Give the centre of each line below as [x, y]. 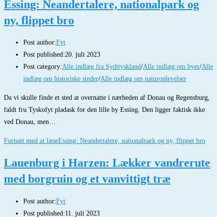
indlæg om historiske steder [61, 79]
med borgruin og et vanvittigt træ [87, 178]
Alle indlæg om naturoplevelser [143, 79]
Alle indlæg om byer [171, 67]
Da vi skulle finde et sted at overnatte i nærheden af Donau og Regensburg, [107, 98]
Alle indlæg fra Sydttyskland [101, 67]
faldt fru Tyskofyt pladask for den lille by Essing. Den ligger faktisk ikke [104, 110]
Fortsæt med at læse [31, 141]
